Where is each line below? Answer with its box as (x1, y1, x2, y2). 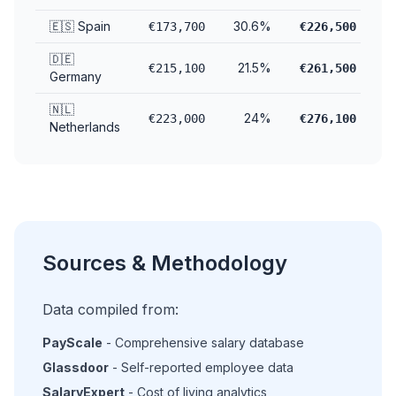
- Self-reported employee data (109, 360, 293, 375)
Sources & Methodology (42, 250, 287, 276)
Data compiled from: (42, 301, 179, 318)
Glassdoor (42, 360, 109, 375)
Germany (49, 69, 102, 84)
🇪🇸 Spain (49, 19, 110, 34)
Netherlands (49, 119, 120, 134)
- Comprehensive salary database (103, 335, 304, 350)
